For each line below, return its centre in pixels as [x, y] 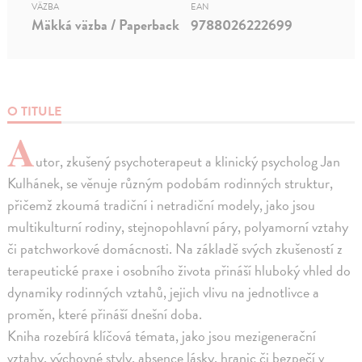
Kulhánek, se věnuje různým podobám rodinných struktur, [170, 183]
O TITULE [35, 112]
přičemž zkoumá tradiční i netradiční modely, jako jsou [162, 205]
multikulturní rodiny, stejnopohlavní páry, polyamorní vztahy [178, 227]
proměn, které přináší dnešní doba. [105, 314]
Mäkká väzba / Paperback [106, 25]
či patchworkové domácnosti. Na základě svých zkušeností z [175, 249]
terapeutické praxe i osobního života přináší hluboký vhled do [179, 271]
